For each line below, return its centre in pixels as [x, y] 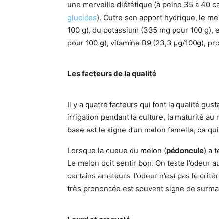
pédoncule [185, 150]
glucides [82, 17]
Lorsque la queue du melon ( [117, 150]
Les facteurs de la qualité [112, 73]
